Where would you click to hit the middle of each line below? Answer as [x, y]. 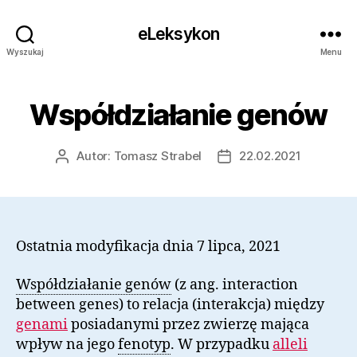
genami [42, 324]
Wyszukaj [25, 51]
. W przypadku [222, 344]
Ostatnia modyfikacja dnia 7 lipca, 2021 [148, 247]
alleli [290, 344]
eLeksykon [178, 33]
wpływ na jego [67, 344]
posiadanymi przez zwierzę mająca [188, 324]
